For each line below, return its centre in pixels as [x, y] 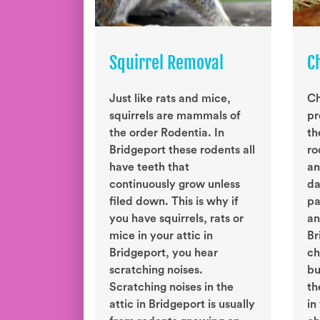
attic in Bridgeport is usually [182, 305]
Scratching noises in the [171, 287]
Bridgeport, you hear [164, 253]
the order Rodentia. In [167, 133]
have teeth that [149, 167]
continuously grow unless [175, 185]
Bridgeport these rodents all [182, 150]
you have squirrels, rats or [176, 219]
